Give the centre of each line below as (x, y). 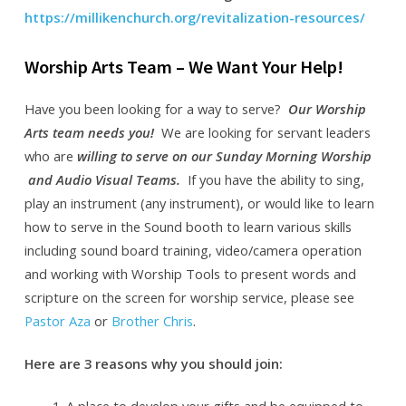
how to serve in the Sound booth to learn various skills (188, 226)
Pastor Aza (57, 320)
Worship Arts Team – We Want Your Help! (184, 67)
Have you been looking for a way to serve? (156, 108)
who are (50, 155)
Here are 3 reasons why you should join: (153, 363)
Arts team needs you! (89, 132)
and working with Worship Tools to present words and (190, 273)
